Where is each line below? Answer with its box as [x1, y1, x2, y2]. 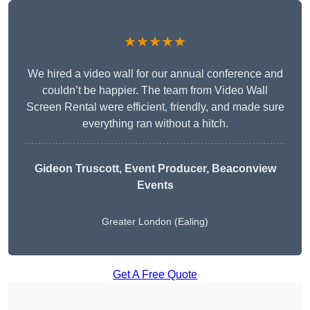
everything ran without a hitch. [82, 118, 228, 130]
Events [136, 179, 174, 192]
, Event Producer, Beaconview [118, 163, 276, 175]
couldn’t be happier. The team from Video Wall [42, 84, 268, 97]
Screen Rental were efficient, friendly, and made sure [26, 101, 284, 113]
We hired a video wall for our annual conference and [27, 68, 283, 80]
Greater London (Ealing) [102, 216, 208, 228]
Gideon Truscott [34, 163, 119, 175]
